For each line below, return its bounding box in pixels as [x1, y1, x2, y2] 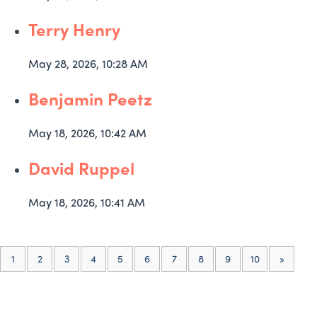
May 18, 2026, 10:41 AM [28, 194, 145, 210]
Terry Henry [28, 17, 120, 41]
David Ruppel [28, 156, 134, 180]
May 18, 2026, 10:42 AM [28, 125, 146, 141]
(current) [13, 250, 54, 265]
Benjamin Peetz [28, 86, 152, 110]
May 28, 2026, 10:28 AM [28, 55, 148, 71]
